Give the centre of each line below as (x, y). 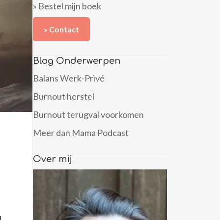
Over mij (53, 159)
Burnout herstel (64, 96)
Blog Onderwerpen (77, 61)
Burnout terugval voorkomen (88, 114)
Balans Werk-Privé (69, 78)
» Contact (61, 29)
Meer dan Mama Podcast (81, 132)
